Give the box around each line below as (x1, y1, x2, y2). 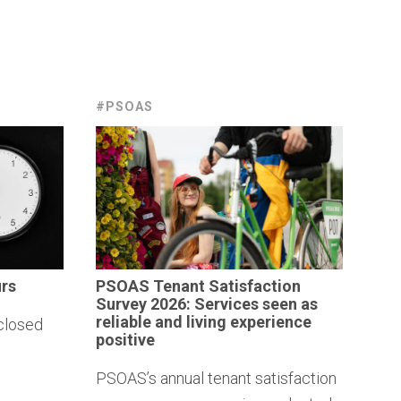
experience (229, 311, 311, 331)
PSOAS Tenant (95, 276, 209, 295)
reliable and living (95, 311, 230, 331)
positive (95, 329, 155, 349)
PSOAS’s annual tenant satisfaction (95, 368, 337, 388)
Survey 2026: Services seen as (95, 294, 318, 313)
